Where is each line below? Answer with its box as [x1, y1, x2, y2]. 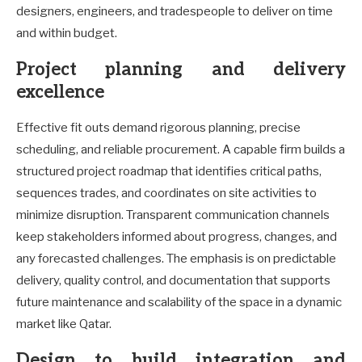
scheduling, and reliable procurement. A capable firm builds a [16, 141, 345, 157]
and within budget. [16, 25, 117, 40]
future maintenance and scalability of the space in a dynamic [16, 294, 342, 309]
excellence [16, 81, 104, 103]
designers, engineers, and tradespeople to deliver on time [16, 3, 333, 19]
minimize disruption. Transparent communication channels [16, 207, 330, 222]
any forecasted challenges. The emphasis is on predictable [16, 250, 336, 266]
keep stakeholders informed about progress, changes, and [16, 229, 337, 244]
